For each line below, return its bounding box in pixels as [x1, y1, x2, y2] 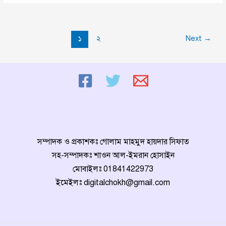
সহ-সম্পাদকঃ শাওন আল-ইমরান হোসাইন [51, 150, 175, 160]
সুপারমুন [10, 51, 32, 61]
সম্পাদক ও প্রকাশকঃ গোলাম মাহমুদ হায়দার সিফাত [37, 137, 189, 147]
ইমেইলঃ [56, 178, 84, 188]
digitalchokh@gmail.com [84, 178, 170, 188]
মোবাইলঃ [73, 164, 103, 174]
